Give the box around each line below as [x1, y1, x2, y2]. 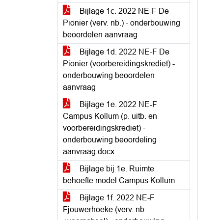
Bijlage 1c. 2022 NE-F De [78, 7, 169, 15]
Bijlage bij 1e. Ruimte [78, 165, 154, 173]
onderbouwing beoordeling [63, 136, 157, 144]
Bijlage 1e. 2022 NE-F [78, 100, 157, 109]
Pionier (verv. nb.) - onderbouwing [63, 19, 180, 27]
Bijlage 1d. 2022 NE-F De [78, 48, 169, 56]
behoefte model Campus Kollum [63, 176, 175, 185]
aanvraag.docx [63, 147, 114, 156]
